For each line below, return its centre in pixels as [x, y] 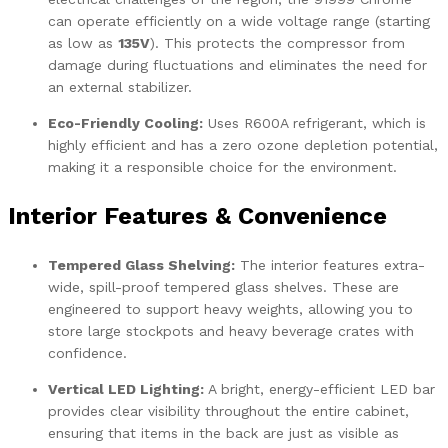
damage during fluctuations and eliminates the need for [237, 64]
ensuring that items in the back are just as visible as [223, 432]
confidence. [87, 352]
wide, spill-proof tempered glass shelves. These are [223, 286]
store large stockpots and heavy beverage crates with [231, 330]
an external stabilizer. [120, 86]
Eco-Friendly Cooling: [125, 122]
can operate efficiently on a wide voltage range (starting [239, 20]
